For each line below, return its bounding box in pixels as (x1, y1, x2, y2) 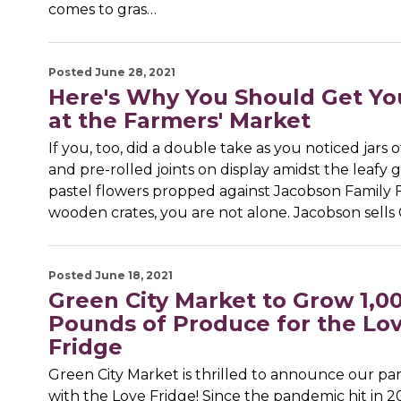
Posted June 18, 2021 (47, 269, 173, 283)
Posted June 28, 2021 (47, 65, 175, 80)
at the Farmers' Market (47, 107, 311, 134)
